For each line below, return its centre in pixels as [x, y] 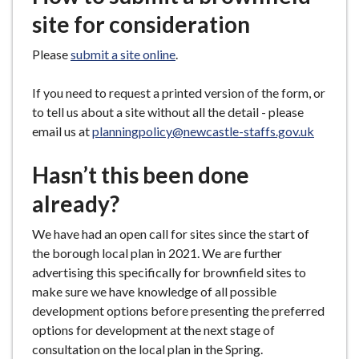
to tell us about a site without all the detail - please [168, 112]
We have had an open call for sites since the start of [171, 234]
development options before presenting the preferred [178, 311]
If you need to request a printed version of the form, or [179, 93]
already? [76, 204]
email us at [62, 131]
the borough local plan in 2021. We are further [157, 253]
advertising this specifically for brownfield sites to [169, 272]
